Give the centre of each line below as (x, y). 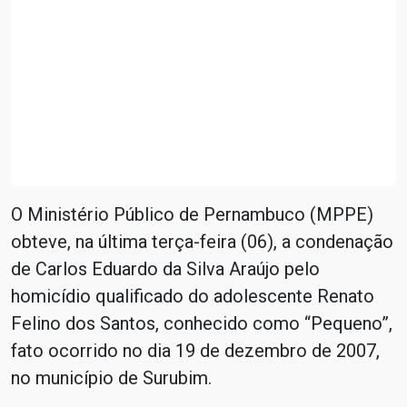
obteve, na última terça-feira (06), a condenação (202, 242)
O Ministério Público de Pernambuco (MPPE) (192, 214)
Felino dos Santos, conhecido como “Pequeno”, (202, 323)
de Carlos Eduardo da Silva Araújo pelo (165, 269)
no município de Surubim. (111, 378)
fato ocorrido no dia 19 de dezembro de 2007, (195, 351)
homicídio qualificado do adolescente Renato (193, 296)
